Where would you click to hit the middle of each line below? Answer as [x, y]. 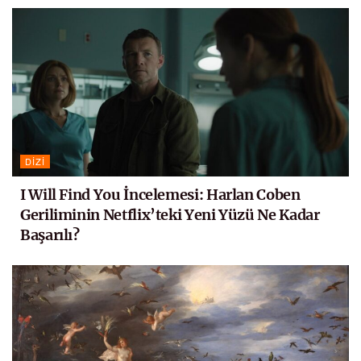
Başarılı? [50, 234]
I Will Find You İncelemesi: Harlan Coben [160, 194]
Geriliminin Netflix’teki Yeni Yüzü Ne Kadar [170, 214]
